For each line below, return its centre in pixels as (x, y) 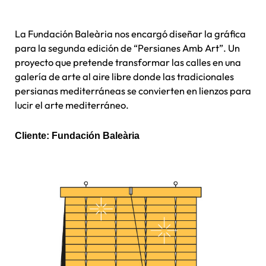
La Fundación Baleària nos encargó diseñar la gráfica (130, 34)
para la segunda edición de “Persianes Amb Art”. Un (127, 48)
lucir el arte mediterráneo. (72, 105)
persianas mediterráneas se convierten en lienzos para (133, 91)
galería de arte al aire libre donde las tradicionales (124, 77)
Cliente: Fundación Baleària (77, 135)
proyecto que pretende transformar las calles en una (128, 63)
